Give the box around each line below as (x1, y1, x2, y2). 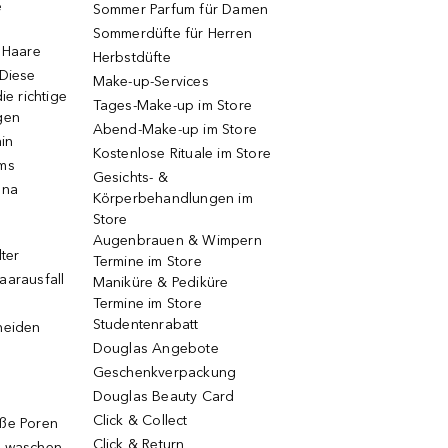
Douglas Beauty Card (92, 388, 235, 405)
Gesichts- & (92, 169, 168, 186)
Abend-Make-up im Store (92, 121, 257, 138)
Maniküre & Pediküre (92, 274, 229, 291)
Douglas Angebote (92, 340, 219, 357)
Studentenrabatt (92, 316, 199, 333)
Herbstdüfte (92, 49, 171, 66)
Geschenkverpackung (92, 364, 237, 381)
